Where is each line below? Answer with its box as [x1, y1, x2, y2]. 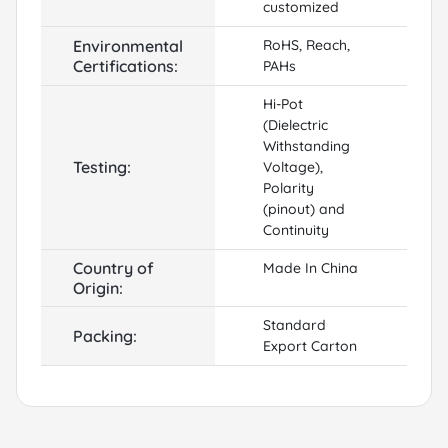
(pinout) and [263, 199, 345, 218]
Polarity [263, 178, 314, 197]
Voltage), [263, 157, 323, 176]
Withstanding [263, 136, 350, 155]
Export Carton [263, 336, 357, 355]
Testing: [73, 156, 131, 177]
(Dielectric [263, 115, 328, 134]
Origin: [73, 277, 123, 298]
